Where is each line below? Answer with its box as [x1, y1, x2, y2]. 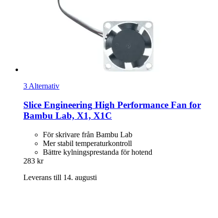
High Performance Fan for [92, 99, 201, 110]
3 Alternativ [23, 82, 59, 91]
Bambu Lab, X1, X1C [23, 110, 112, 121]
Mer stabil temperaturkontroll [43, 139, 132, 147]
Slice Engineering [23, 99, 92, 110]
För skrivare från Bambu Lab [43, 130, 132, 139]
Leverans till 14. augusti [23, 173, 97, 182]
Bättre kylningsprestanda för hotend [43, 147, 152, 156]
